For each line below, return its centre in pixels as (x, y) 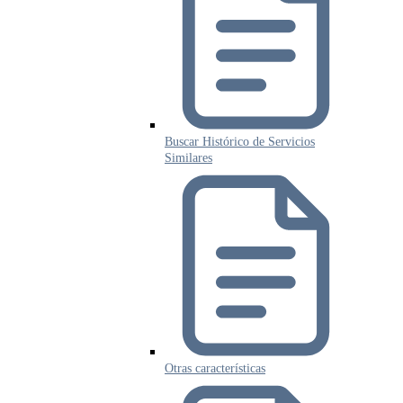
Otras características (215, 369)
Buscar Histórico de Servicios (240, 142)
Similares (188, 158)
